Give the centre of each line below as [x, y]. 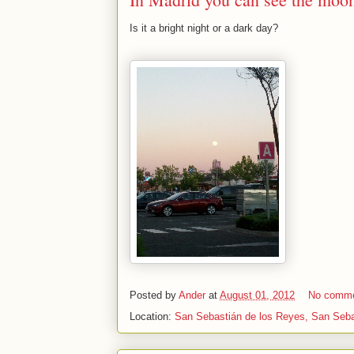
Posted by [154, 296]
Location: [152, 316]
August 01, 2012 [257, 296]
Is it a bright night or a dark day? [204, 28]
